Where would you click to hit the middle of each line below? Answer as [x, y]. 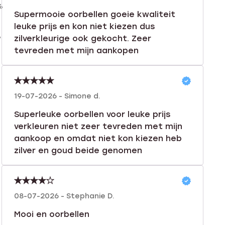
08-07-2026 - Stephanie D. [64, 196]
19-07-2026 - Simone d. [57, 96]
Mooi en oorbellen [51, 214]
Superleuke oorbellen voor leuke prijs [92, 114]
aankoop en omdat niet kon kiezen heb [98, 138]
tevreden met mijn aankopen [76, 50]
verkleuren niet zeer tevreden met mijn [98, 126]
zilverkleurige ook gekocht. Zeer [82, 38]
